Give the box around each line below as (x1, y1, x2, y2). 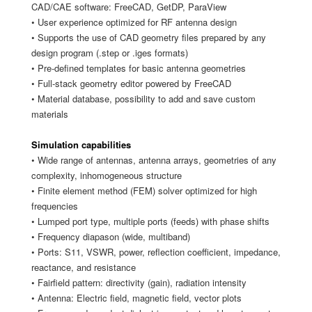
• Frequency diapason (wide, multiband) (31, 230, 193, 243)
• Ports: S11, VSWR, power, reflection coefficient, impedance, (31, 245, 281, 258)
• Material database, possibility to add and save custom (31, 92, 256, 105)
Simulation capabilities (31, 138, 131, 151)
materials (31, 107, 68, 120)
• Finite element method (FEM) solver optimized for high (31, 184, 257, 197)
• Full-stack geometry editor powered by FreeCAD (31, 77, 231, 90)
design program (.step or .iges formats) (31, 46, 188, 59)
